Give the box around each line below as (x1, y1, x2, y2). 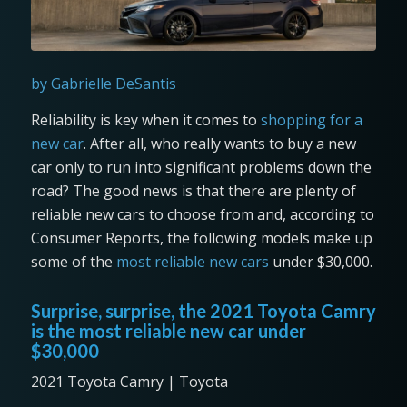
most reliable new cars (115, 251, 269, 272)
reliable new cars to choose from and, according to (30, 203, 374, 224)
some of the (30, 251, 116, 272)
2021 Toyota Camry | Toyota (30, 371, 228, 392)
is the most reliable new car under (30, 319, 306, 342)
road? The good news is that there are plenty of (30, 180, 356, 201)
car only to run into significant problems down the (30, 156, 372, 177)
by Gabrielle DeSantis (30, 74, 176, 94)
